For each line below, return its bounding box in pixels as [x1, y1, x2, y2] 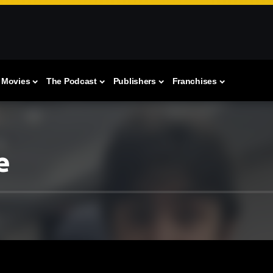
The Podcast [46, 76, 97, 87]
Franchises [172, 76, 217, 87]
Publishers [113, 76, 156, 87]
